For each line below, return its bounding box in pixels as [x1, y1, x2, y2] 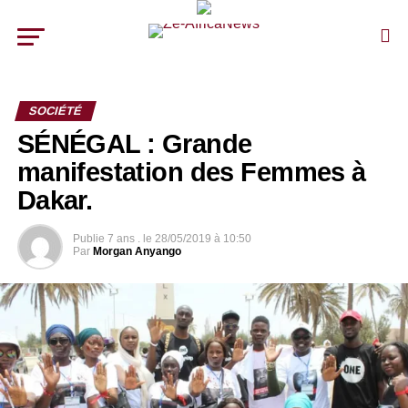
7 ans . [107, 232, 140, 245]
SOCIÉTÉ [26, 104, 84, 117]
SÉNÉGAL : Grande [16, 129, 252, 158]
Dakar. [16, 186, 93, 215]
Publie [72, 232, 105, 245]
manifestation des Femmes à [16, 158, 366, 187]
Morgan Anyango [92, 245, 181, 258]
